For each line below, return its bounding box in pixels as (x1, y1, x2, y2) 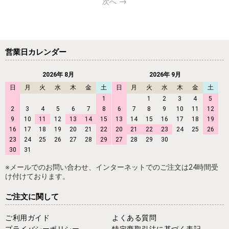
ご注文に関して (5, 192, 59, 202)
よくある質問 (112, 214, 156, 222)
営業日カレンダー (5, 48, 66, 57)
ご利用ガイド (5, 214, 50, 222)
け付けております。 (5, 172, 70, 181)
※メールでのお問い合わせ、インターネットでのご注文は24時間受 (5, 163, 218, 172)
